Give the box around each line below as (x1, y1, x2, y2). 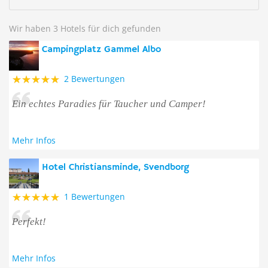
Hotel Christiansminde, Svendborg (42, 162, 189, 173)
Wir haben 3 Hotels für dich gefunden (9, 23, 161, 34)
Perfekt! (12, 216, 46, 227)
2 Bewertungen (64, 73, 125, 84)
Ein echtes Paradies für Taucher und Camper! (12, 98, 206, 109)
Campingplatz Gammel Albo (42, 44, 161, 56)
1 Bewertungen (64, 191, 125, 202)
